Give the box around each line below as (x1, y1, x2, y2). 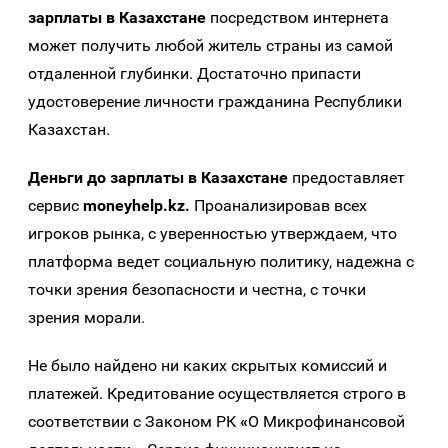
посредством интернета (206, 8, 389, 28)
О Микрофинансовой (248, 412, 405, 432)
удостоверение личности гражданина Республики (28, 92, 402, 112)
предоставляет (288, 168, 405, 188)
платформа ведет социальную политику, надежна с (28, 252, 414, 272)
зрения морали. (28, 308, 145, 328)
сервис (28, 196, 83, 216)
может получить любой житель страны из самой (28, 36, 393, 56)
